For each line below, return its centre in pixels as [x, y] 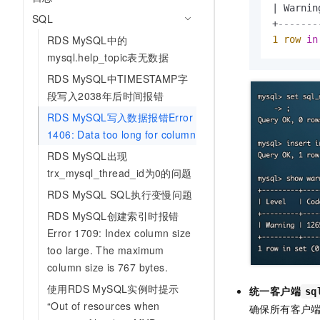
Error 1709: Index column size [119, 233]
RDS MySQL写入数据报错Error [120, 117]
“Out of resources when [104, 306]
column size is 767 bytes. [107, 267]
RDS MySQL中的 [87, 40]
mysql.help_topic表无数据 [108, 57]
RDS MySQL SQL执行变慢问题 [120, 194]
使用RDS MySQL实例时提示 [113, 289]
